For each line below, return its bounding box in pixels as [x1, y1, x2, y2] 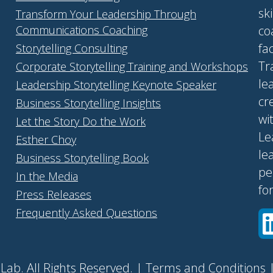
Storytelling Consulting [15, 40, 127, 55]
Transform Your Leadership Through [15, 6, 196, 21]
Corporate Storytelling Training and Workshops [15, 58, 248, 74]
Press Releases [15, 186, 91, 202]
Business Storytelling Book [15, 150, 149, 165]
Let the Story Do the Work [15, 113, 146, 129]
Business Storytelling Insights [15, 95, 161, 110]
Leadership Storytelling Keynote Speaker [15, 77, 216, 92]
